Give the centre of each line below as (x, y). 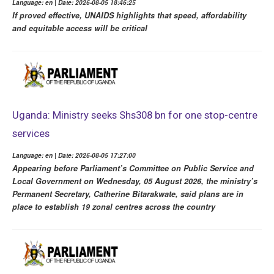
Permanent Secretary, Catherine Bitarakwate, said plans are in (128, 194)
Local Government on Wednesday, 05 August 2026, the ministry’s (135, 181)
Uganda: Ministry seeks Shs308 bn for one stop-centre (135, 115)
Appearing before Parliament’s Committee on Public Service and (133, 168)
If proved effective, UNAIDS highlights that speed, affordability (129, 16)
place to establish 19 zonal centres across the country (114, 206)
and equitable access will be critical (80, 28)
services (31, 133)
